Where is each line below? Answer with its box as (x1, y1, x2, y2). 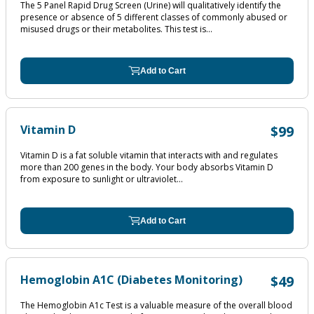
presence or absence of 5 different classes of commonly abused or (20, 11, 287, 23)
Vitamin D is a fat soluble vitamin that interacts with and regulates (20, 149, 278, 161)
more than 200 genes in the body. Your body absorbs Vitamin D (20, 161, 273, 173)
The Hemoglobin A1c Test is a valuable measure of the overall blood (20, 299, 292, 311)
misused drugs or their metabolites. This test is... (20, 23, 212, 35)
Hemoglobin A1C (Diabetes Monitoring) (20, 272, 243, 287)
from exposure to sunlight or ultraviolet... (20, 173, 183, 185)
